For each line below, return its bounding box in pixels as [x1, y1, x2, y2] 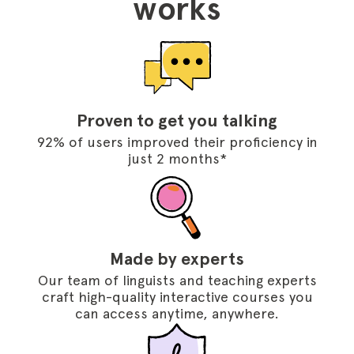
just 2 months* [127, 150, 227, 167]
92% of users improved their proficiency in [36, 134, 318, 150]
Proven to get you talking [77, 110, 277, 131]
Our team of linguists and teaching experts [37, 272, 317, 288]
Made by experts [110, 248, 244, 269]
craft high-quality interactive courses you [41, 288, 313, 305]
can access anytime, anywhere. [75, 305, 279, 322]
